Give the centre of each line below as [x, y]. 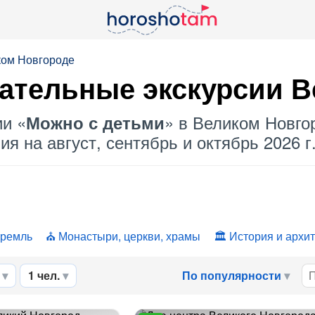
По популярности [232, 275]
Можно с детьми [95, 122]
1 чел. [44, 275]
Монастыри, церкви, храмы [129, 236]
